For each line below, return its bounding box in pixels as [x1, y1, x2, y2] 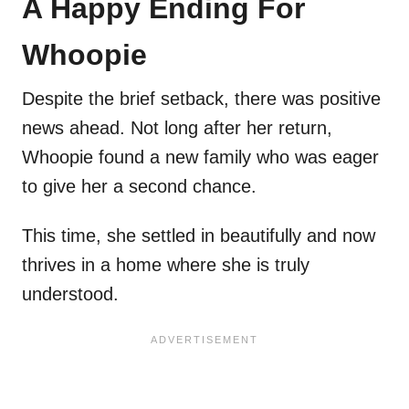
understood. [22, 284, 119, 305]
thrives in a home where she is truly [22, 255, 309, 276]
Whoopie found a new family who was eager [22, 147, 379, 168]
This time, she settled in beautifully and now [22, 225, 375, 246]
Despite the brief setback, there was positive [22, 89, 381, 110]
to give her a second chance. [22, 176, 262, 197]
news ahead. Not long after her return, [22, 118, 332, 139]
